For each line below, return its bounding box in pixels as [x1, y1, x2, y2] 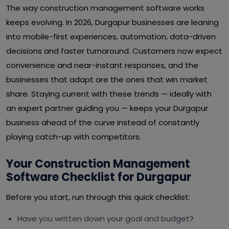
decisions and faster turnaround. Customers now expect [6, 45, 222, 56]
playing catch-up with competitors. [6, 131, 141, 142]
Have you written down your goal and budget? [17, 213, 194, 224]
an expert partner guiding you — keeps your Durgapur [6, 103, 208, 113]
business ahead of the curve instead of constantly [6, 117, 199, 128]
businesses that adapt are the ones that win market [6, 74, 208, 85]
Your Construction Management [6, 156, 190, 172]
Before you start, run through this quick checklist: [6, 192, 190, 202]
